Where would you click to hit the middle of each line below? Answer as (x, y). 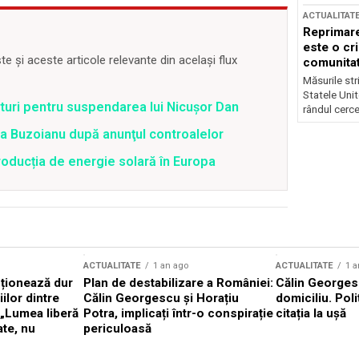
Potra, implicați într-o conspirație (178, 314)
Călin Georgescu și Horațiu (161, 298)
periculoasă (117, 329)
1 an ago (171, 266)
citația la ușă (311, 314)
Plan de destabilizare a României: (178, 283)
